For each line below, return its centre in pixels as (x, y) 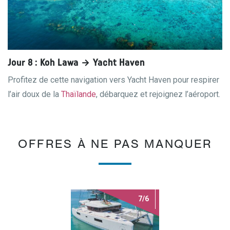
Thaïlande (79, 94)
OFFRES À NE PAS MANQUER (115, 143)
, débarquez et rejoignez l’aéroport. (158, 94)
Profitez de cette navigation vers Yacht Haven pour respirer (113, 80)
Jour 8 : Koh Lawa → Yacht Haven (76, 63)
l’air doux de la (34, 94)
